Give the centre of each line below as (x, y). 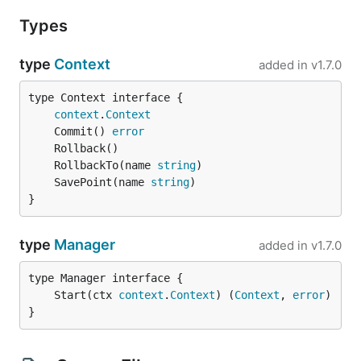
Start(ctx (86, 295)
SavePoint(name (102, 182)
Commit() (83, 131)
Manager (85, 245)
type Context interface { (106, 98)
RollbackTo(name (106, 165)
